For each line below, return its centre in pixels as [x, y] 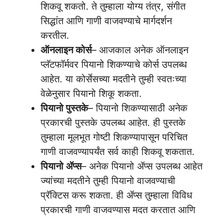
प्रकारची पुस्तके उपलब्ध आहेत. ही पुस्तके [113, 123]
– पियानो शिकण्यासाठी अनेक [138, 108]
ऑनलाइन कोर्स [66, 50]
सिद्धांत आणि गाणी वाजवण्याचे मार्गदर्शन [106, 21]
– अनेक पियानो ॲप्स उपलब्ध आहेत [142, 166]
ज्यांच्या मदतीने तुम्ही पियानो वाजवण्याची [108, 181]
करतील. [55, 35]
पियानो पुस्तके [64, 108]
